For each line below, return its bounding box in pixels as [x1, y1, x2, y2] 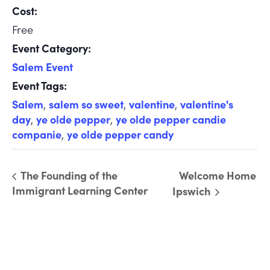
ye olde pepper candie [116, 111, 226, 127]
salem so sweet [49, 96, 124, 112]
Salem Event [12, 59, 73, 75]
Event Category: [12, 40, 91, 56]
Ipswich [172, 183, 213, 199]
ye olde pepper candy [67, 127, 174, 142]
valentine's [180, 96, 233, 112]
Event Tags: [12, 78, 67, 93]
